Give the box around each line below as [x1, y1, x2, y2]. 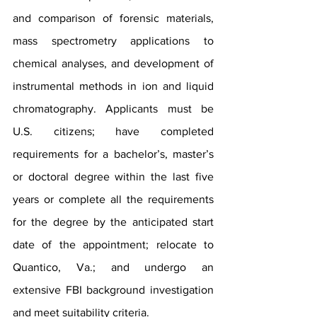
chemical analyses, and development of [13, 57, 214, 70]
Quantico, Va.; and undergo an [13, 261, 214, 274]
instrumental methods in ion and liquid [13, 80, 214, 93]
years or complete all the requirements [13, 193, 214, 206]
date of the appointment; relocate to [13, 238, 214, 251]
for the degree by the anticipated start [13, 216, 214, 229]
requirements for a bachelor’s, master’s [13, 148, 214, 161]
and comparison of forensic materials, [13, 12, 214, 25]
